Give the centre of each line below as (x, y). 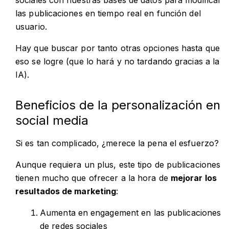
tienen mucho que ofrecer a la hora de (93, 178)
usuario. (31, 26)
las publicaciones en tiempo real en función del (108, 13)
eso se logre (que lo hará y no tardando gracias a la (118, 61)
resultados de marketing (66, 191)
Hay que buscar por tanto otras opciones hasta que (118, 48)
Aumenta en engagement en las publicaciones (131, 212)
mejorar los (193, 178)
